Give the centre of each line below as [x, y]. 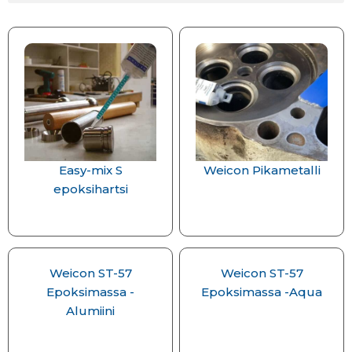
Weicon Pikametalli [262, 170]
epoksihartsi [90, 189]
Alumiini [90, 311]
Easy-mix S [90, 170]
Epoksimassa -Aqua [262, 292]
